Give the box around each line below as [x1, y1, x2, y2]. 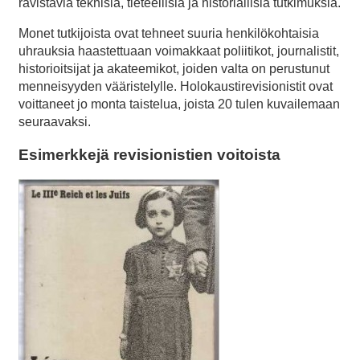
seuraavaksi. [18, 115, 91, 129]
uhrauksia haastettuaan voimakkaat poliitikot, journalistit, [18, 44, 339, 59]
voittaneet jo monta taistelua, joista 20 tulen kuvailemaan [18, 97, 340, 112]
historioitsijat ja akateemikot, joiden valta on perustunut [18, 62, 329, 76]
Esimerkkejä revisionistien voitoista [18, 145, 280, 163]
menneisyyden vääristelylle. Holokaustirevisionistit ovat [18, 80, 333, 94]
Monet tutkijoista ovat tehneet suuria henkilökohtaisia [18, 27, 319, 41]
